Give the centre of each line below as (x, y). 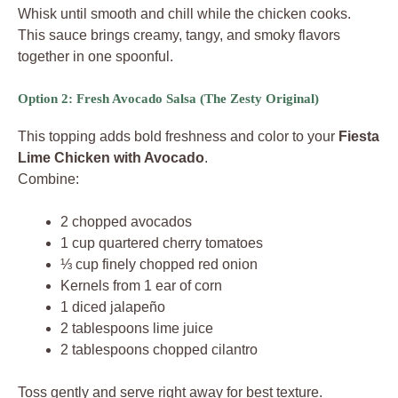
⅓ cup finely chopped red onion (159, 265)
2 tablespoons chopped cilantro (159, 350)
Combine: (48, 179)
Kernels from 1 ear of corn (141, 286)
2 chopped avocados (126, 222)
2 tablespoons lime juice (137, 329)
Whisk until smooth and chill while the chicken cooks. (184, 14)
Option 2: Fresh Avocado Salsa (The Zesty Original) (168, 99)
